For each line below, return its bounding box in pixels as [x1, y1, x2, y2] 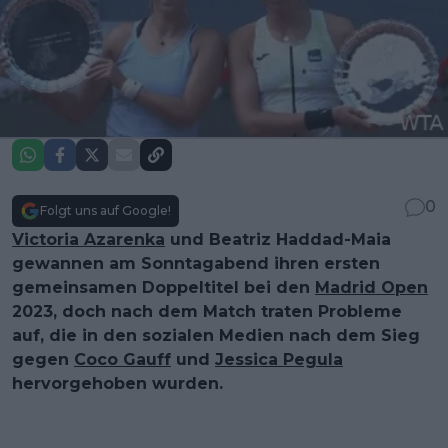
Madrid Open [315, 278, 428, 298]
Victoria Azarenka [12, 230, 165, 250]
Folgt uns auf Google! [40, 203, 171, 219]
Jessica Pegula [215, 350, 343, 370]
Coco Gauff [74, 350, 171, 370]
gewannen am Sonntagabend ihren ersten [12, 254, 380, 274]
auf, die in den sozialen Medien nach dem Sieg [12, 326, 420, 346]
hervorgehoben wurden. [12, 374, 223, 394]
